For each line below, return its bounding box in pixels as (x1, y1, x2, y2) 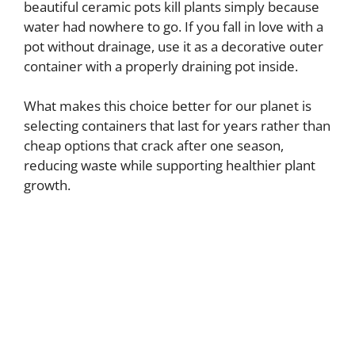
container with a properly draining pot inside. (24, 56, 298, 75)
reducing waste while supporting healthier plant (24, 156, 315, 175)
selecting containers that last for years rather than (24, 116, 330, 136)
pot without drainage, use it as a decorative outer (24, 36, 323, 55)
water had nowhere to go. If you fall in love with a (24, 17, 323, 36)
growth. (24, 176, 71, 195)
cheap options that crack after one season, (24, 136, 284, 155)
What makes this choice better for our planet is (24, 97, 311, 116)
